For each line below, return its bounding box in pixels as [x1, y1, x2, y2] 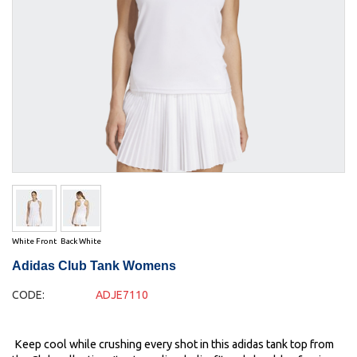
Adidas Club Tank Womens [12, 259, 176, 273]
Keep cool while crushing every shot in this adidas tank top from [12, 338, 334, 351]
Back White [61, 237, 101, 246]
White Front [12, 237, 57, 246]
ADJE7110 [95, 288, 148, 302]
